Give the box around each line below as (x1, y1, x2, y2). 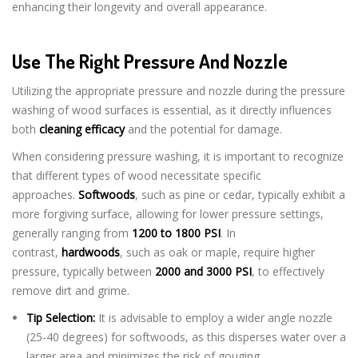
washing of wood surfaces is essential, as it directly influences (12, 101, 332, 117)
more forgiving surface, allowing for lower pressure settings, (12, 205, 324, 221)
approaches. (12, 186, 78, 202)
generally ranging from (12, 225, 132, 241)
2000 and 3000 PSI (155, 263, 252, 279)
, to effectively (252, 263, 324, 279)
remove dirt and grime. (12, 282, 129, 298)
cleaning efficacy (39, 121, 125, 137)
